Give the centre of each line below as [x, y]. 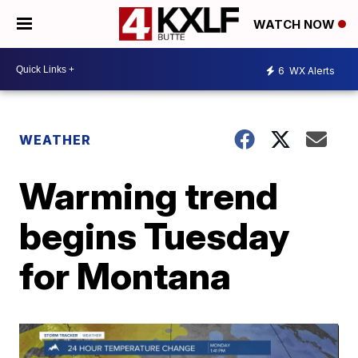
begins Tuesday [155, 236]
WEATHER [56, 140]
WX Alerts [311, 70]
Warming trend [149, 196]
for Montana [125, 276]
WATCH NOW [296, 25]
